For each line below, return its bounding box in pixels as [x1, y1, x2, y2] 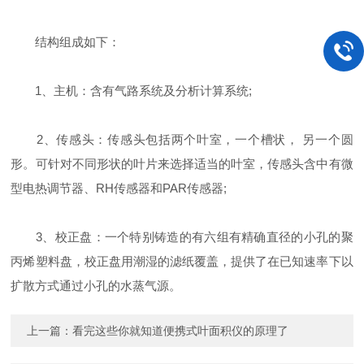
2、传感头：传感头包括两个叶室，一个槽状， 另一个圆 [11, 132, 353, 146]
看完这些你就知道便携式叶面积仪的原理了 [72, 324, 289, 337]
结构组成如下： [11, 35, 121, 49]
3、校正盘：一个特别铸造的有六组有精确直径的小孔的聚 [11, 230, 353, 244]
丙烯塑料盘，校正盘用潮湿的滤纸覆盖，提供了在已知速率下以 [11, 254, 353, 268]
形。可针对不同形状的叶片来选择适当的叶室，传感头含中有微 [11, 157, 353, 171]
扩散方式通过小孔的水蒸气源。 [11, 279, 182, 292]
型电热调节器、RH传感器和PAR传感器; [11, 181, 227, 195]
